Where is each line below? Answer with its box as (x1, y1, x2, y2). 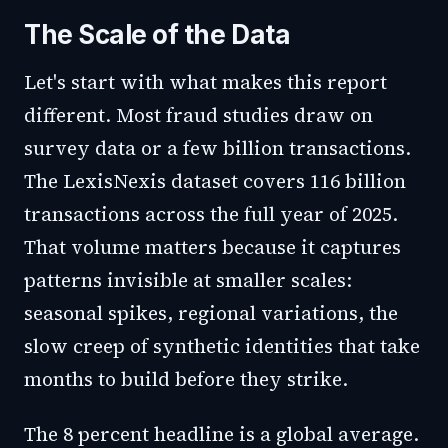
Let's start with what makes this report (24, 69, 387, 95)
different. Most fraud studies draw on (24, 102, 373, 128)
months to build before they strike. (24, 366, 348, 392)
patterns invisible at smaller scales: (24, 267, 352, 293)
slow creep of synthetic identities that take (24, 333, 420, 359)
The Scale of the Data (24, 19, 291, 50)
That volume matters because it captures (24, 234, 401, 260)
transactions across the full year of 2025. (24, 201, 398, 227)
